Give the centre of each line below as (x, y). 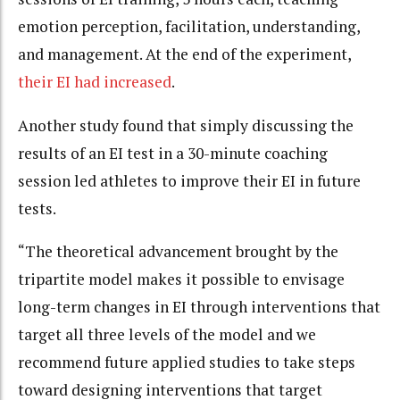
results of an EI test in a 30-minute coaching (173, 153)
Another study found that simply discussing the (186, 125)
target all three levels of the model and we (167, 335)
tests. (37, 208)
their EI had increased (95, 82)
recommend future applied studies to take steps (187, 362)
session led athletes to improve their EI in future (189, 180)
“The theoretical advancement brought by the (178, 252)
